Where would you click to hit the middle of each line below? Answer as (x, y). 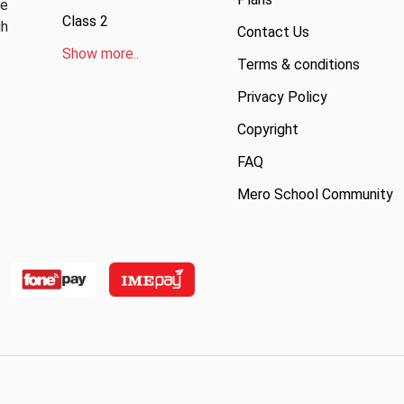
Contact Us (273, 32)
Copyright (267, 129)
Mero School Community (315, 194)
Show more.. (100, 53)
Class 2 (85, 21)
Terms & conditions (298, 64)
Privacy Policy (282, 96)
